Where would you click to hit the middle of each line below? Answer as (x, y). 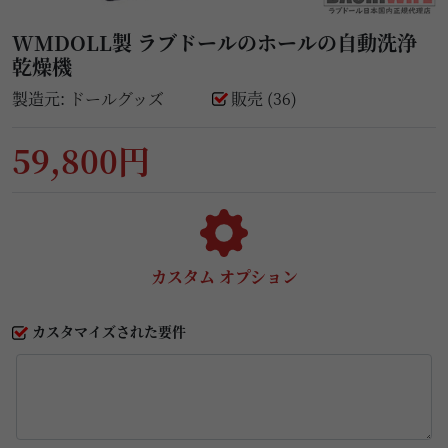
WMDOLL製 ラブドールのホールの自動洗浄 (214, 42)
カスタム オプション (224, 276)
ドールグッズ (116, 98)
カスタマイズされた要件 (109, 330)
